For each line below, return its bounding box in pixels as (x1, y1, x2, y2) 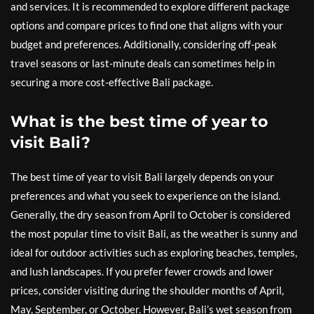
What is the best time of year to (11, 111, 268, 131)
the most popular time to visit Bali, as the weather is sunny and (11, 226, 297, 240)
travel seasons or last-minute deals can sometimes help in (11, 56, 275, 69)
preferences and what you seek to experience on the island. (11, 189, 280, 202)
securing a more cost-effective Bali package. (11, 75, 213, 88)
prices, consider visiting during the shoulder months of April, (11, 283, 284, 296)
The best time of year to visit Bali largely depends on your (11, 170, 274, 183)
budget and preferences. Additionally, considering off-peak (11, 37, 277, 50)
